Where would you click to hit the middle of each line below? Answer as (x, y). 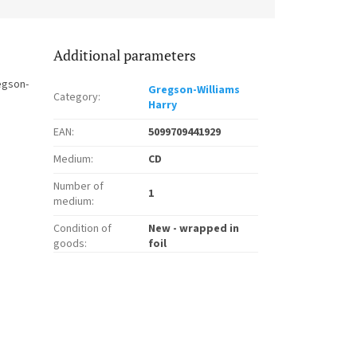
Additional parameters (125, 55)
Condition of (83, 228)
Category (76, 97)
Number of (79, 186)
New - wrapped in (194, 228)
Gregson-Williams (194, 90)
